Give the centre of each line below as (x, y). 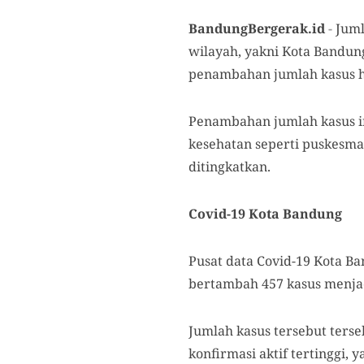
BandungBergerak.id (257, 28)
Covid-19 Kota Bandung (265, 213)
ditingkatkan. (230, 166)
